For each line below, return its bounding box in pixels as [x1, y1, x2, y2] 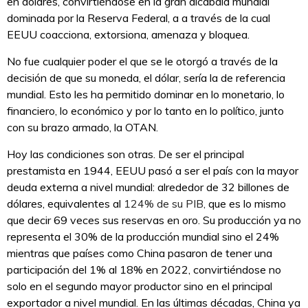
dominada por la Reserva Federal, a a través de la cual [7, 11, 270, 25]
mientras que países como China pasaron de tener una [7, 246, 272, 261]
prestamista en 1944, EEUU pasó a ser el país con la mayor [7, 164, 298, 178]
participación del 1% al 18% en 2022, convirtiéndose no [7, 263, 281, 277]
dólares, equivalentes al [7, 197, 124, 211]
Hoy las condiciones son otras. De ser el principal [7, 147, 244, 162]
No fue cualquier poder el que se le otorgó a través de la [7, 54, 278, 69]
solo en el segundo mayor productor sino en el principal [7, 279, 272, 294]
